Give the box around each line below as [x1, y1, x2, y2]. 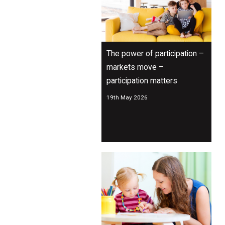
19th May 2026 [106, 94, 148, 101]
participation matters [106, 76, 177, 86]
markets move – [106, 62, 164, 72]
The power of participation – [106, 49, 204, 59]
